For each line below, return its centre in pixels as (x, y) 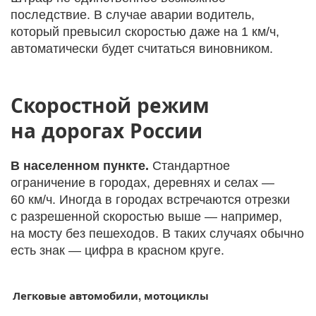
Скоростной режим (110, 105)
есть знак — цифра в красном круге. (117, 250)
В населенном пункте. (80, 166)
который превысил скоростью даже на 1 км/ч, (145, 32)
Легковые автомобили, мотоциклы (111, 296)
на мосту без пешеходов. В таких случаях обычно (157, 233)
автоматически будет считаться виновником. (142, 49)
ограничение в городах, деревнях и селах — (142, 183)
